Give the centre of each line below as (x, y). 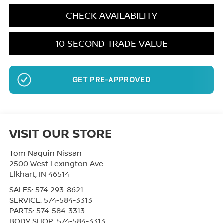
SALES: (22, 189)
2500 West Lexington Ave (56, 163)
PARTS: (23, 210)
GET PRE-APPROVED (111, 80)
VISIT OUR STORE (60, 133)
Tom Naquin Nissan (45, 153)
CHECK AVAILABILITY (111, 15)
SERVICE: (26, 199)
